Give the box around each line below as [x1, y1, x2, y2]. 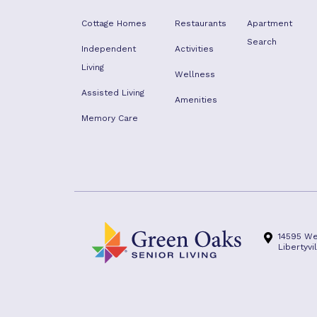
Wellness [175, 69, 216, 79]
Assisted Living [81, 88, 144, 98]
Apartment [247, 18, 293, 28]
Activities [175, 44, 214, 54]
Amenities [175, 95, 218, 105]
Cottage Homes [81, 18, 146, 28]
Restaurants [175, 18, 227, 28]
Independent [81, 44, 136, 54]
